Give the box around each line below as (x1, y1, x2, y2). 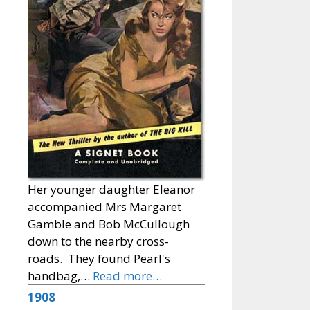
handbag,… (28, 267, 93, 284)
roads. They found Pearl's (28, 250, 170, 266)
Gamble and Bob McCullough (28, 215, 190, 232)
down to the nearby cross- (28, 232, 169, 249)
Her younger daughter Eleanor (28, 181, 195, 197)
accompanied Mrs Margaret (28, 198, 181, 215)
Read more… (93, 267, 162, 284)
